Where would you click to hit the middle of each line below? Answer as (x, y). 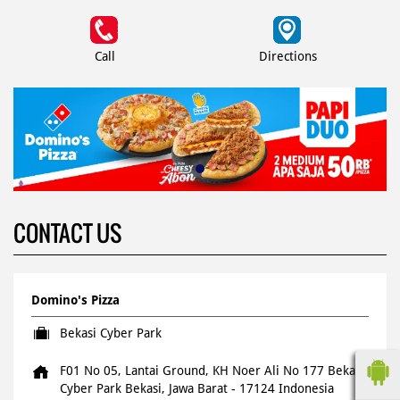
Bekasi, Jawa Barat (178, 388)
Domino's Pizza (75, 300)
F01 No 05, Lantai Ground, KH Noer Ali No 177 (192, 370)
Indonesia (306, 388)
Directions (287, 56)
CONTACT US (67, 233)
